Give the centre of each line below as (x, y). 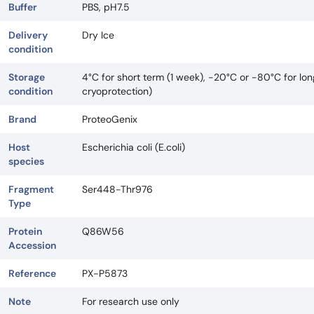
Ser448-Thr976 (117, 189)
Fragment (31, 189)
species (26, 161)
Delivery (28, 35)
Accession (32, 245)
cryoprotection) (117, 91)
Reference (32, 273)
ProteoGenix (110, 119)
